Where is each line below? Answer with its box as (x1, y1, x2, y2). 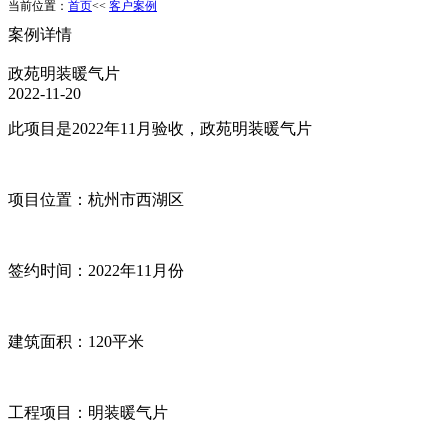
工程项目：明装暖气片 (8, 404, 168, 421)
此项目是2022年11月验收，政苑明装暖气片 (8, 120, 312, 137)
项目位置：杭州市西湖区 (8, 191, 184, 208)
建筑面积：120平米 (8, 333, 144, 350)
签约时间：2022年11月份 (8, 262, 184, 279)
